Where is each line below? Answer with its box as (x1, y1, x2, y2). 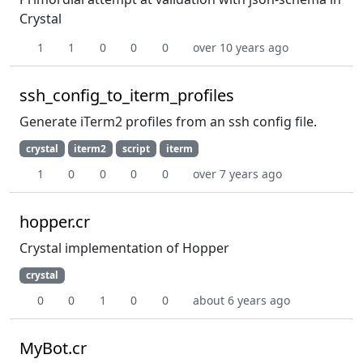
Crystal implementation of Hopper (19, 238, 229, 257)
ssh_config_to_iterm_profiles (19, 83, 234, 106)
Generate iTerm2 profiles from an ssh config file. (19, 112, 317, 130)
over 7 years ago (193, 165, 282, 181)
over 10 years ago (193, 39, 288, 55)
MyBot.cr (19, 336, 87, 359)
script (122, 141, 150, 156)
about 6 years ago (193, 292, 290, 308)
